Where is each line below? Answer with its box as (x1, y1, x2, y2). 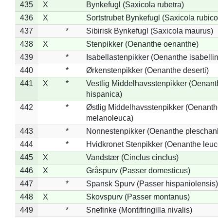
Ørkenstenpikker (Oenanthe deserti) (86, 66, 209, 74)
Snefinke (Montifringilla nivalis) (86, 205, 192, 214)
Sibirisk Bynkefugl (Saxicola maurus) (86, 26, 213, 35)
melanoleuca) (86, 113, 133, 122)
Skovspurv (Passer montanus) (86, 192, 190, 201)
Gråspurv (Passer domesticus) (86, 166, 190, 175)
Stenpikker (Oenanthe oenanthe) (86, 39, 199, 48)
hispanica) (86, 90, 122, 98)
